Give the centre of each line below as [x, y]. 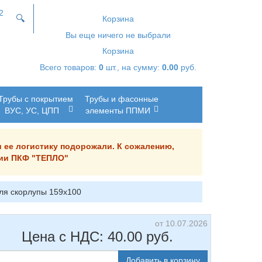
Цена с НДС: [64, 237]
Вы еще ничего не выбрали [118, 35]
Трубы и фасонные [122, 99]
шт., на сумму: [133, 67]
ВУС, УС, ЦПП [32, 111]
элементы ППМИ [118, 111]
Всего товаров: [69, 67]
